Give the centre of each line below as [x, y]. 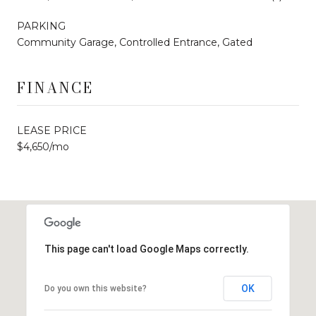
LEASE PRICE [52, 130]
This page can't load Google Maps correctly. [146, 249]
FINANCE [55, 87]
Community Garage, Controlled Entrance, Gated [135, 42]
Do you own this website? [95, 288]
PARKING [41, 26]
